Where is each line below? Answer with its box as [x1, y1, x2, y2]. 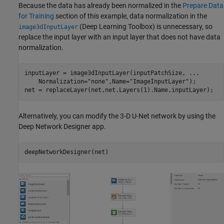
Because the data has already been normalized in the [18, 1, 182, 9]
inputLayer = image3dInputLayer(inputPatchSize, [24, 69, 189, 77]
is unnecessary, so [155, 22, 212, 30]
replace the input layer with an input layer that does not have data [18, 32, 220, 41]
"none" [87, 78, 108, 85]
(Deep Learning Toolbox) [78, 22, 155, 30]
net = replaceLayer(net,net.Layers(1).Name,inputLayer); [24, 86, 213, 94]
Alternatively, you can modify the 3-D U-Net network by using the [18, 111, 215, 120]
